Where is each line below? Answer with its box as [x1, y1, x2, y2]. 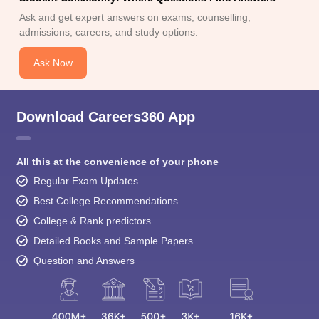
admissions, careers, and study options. [19, 26, 198, 38]
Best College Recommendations [33, 194, 178, 206]
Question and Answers [33, 254, 135, 266]
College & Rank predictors [33, 214, 151, 226]
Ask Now [33, 56, 73, 68]
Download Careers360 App [16, 108, 195, 125]
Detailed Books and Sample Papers [33, 234, 193, 246]
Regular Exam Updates [33, 174, 138, 187]
